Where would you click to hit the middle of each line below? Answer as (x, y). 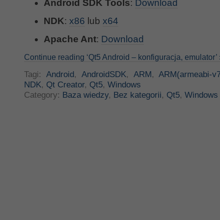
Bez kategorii (137, 95)
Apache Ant (70, 39)
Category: (43, 95)
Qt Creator (65, 84)
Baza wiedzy (85, 95)
